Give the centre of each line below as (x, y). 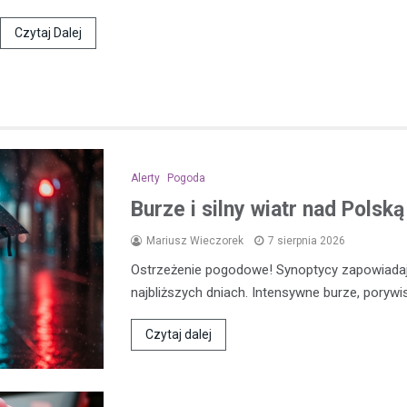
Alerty (145, 179)
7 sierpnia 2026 (307, 241)
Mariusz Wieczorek (195, 241)
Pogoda (186, 179)
